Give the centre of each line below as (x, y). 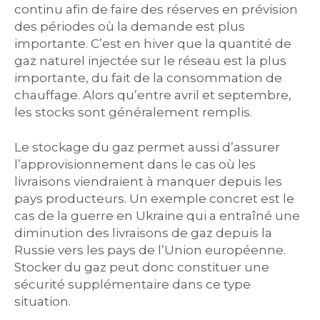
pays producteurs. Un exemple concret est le (154, 199)
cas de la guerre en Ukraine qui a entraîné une (157, 216)
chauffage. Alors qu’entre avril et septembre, (153, 95)
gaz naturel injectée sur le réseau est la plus (150, 61)
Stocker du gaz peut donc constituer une (142, 267)
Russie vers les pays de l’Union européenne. (150, 250)
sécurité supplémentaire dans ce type (132, 284)
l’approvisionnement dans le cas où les (135, 164)
